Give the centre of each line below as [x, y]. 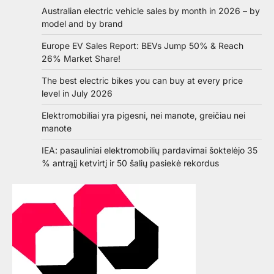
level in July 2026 [77, 94]
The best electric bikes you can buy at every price [142, 81]
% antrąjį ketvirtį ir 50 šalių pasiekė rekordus [130, 163]
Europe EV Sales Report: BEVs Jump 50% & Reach [143, 46]
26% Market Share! [81, 59]
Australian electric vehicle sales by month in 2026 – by [151, 11]
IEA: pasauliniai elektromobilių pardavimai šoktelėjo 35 [150, 150]
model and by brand [82, 24]
